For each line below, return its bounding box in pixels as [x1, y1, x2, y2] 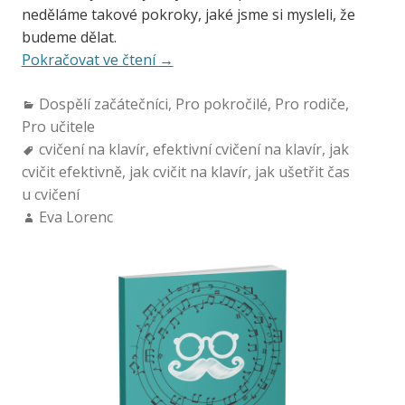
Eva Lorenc [38, 207, 113, 228]
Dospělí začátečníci [38, 94, 168, 115]
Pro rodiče [274, 94, 345, 115]
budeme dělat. [21, 27, 117, 48]
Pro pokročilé [174, 94, 268, 115]
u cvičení [21, 184, 80, 205]
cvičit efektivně [21, 162, 122, 183]
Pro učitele [21, 117, 95, 137]
